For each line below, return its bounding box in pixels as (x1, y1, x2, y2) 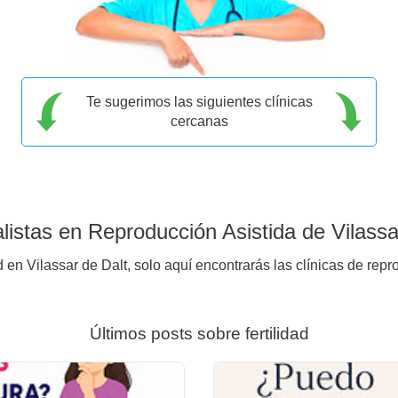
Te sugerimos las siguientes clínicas (85, 93, 313, 109)
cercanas (170, 113, 228, 129)
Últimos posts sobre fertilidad (89, 323, 309, 343)
